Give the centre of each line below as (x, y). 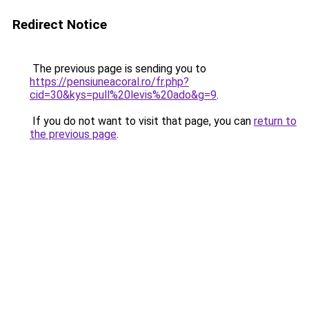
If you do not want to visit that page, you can (142, 121)
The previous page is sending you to (118, 69)
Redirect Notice (60, 24)
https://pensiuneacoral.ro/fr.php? (109, 82)
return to (275, 121)
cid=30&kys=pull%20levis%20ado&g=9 (123, 95)
